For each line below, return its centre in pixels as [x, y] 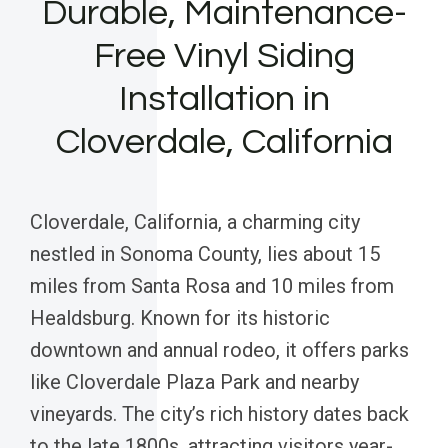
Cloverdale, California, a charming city [195, 221]
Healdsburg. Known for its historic [180, 317]
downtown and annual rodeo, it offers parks [219, 349]
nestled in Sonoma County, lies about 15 [205, 253]
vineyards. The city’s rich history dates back [219, 413]
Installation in [224, 98]
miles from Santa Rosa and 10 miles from [212, 285]
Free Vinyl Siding [224, 55]
